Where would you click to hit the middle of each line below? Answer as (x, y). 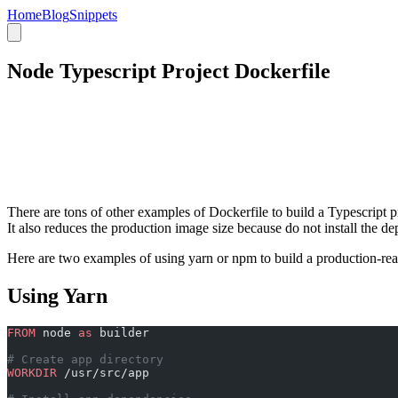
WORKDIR (32, 372)
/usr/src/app (103, 372)
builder (121, 332)
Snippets (93, 15)
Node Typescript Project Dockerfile (169, 71)
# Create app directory (85, 359)
